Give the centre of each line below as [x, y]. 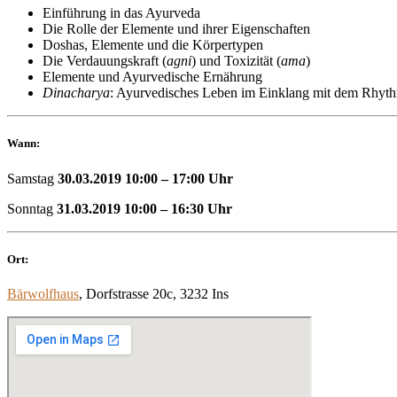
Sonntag [32, 208]
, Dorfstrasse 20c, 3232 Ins [154, 293]
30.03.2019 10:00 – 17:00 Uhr [145, 178]
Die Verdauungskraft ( [105, 61]
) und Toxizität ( [236, 61]
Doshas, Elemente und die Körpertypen [153, 45]
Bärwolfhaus [43, 293]
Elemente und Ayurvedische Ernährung [152, 77]
